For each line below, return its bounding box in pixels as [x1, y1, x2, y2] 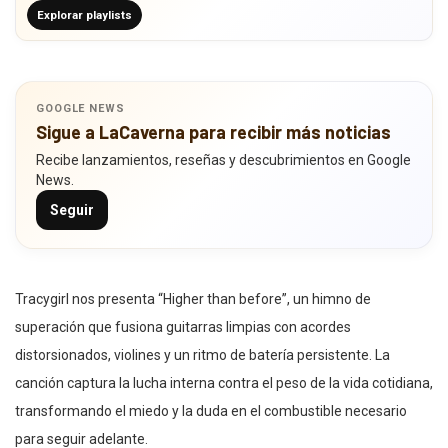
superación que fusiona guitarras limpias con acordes [15, 319, 351, 336]
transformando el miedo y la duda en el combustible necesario [15, 403, 407, 420]
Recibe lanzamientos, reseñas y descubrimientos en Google [36, 152, 411, 169]
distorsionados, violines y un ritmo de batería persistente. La [15, 347, 390, 364]
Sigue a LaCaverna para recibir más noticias [36, 121, 391, 144]
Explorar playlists [37, 7, 132, 22]
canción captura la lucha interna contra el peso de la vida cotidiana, [15, 375, 433, 392]
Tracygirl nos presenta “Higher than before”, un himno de [15, 291, 371, 308]
